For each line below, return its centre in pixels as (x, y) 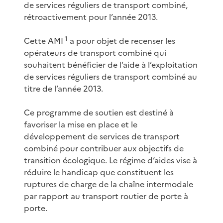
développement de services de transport (102, 136)
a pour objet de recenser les (121, 41)
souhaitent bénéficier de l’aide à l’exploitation (111, 64)
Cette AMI (44, 41)
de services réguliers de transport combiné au (111, 76)
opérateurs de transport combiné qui (95, 53)
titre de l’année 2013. (63, 88)
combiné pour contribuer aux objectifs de (104, 148)
